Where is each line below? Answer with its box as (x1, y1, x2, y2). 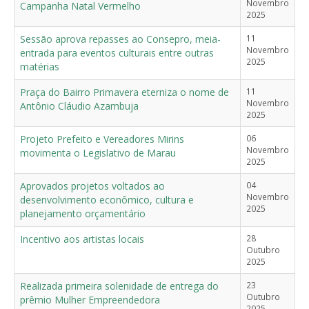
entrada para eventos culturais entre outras (20, 46, 214, 59)
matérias (20, 59, 59, 73)
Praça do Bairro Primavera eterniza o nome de (20, 85, 229, 99)
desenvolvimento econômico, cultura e (20, 192, 194, 206)
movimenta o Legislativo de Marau (20, 146, 176, 159)
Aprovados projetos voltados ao (20, 179, 165, 192)
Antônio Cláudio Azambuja (20, 99, 139, 112)
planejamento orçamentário (20, 206, 146, 220)
